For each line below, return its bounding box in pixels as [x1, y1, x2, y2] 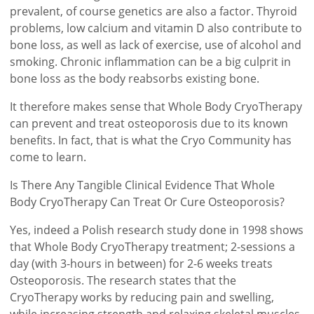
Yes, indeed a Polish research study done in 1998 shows [10, 221, 304, 238]
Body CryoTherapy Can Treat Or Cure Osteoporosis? [10, 193, 285, 210]
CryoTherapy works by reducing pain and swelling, [10, 289, 275, 305]
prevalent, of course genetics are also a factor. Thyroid [10, 3, 298, 19]
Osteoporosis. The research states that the [10, 272, 237, 288]
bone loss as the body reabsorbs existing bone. [10, 70, 260, 86]
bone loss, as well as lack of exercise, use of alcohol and [10, 36, 302, 53]
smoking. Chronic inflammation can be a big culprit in [10, 53, 292, 69]
